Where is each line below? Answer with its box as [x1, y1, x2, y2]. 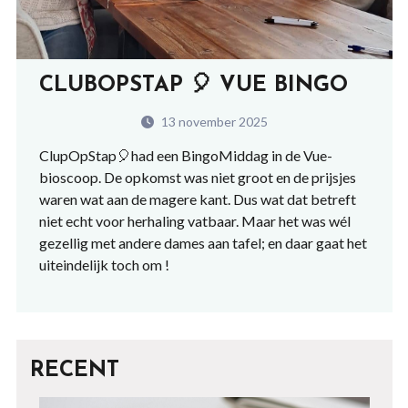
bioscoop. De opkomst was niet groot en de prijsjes [38, 168, 356, 186]
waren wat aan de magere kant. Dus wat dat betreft [38, 189, 356, 208]
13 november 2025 [158, 113, 268, 129]
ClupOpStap [38, 146, 117, 164]
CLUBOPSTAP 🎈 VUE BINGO [38, 74, 348, 97]
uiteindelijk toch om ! [38, 255, 169, 273]
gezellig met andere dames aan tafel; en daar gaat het [38, 233, 367, 251]
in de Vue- [268, 146, 332, 164]
